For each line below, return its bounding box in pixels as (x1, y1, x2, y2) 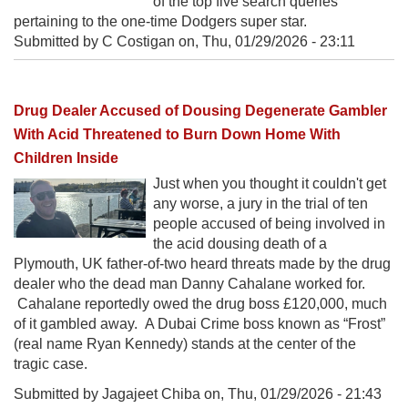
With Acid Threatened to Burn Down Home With (14, 126, 341, 142)
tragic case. (14, 355, 91, 372)
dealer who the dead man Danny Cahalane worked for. (14, 275, 365, 291)
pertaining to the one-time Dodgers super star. (14, 13, 307, 29)
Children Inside (14, 149, 118, 166)
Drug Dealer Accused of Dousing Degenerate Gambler (14, 102, 387, 118)
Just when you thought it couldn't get (153, 175, 386, 191)
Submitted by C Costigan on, (14, 33, 202, 49)
